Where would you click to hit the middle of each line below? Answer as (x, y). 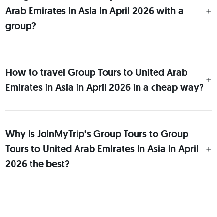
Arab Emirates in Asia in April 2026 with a (94, 11)
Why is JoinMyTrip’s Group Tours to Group (97, 134)
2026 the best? (37, 164)
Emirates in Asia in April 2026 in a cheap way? (104, 87)
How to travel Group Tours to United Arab (96, 72)
